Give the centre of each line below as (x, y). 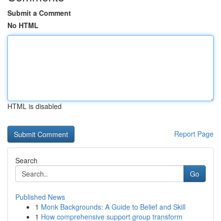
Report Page (194, 134)
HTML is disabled (35, 106)
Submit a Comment (39, 13)
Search (26, 160)
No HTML (23, 25)
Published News (40, 197)
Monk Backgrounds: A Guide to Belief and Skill (113, 207)
